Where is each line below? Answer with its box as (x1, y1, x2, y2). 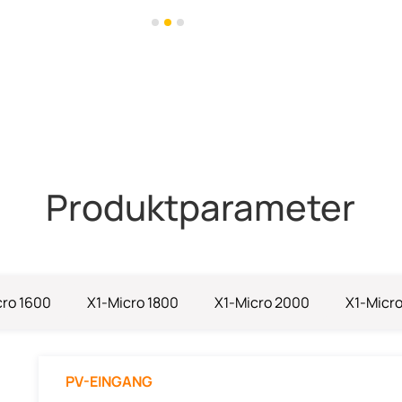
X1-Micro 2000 (214, 293, 310, 313)
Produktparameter (46, 182, 356, 232)
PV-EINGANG (65, 371, 153, 392)
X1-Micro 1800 (86, 293, 179, 313)
